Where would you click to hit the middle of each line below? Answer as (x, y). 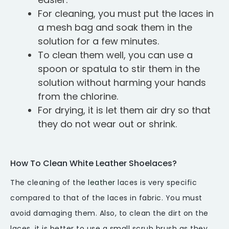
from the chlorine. (78, 97)
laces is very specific (156, 183)
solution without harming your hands (122, 83)
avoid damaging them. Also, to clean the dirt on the (109, 213)
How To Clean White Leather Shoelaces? (94, 164)
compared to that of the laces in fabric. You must (106, 198)
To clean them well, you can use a (115, 55)
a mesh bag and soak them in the (115, 28)
